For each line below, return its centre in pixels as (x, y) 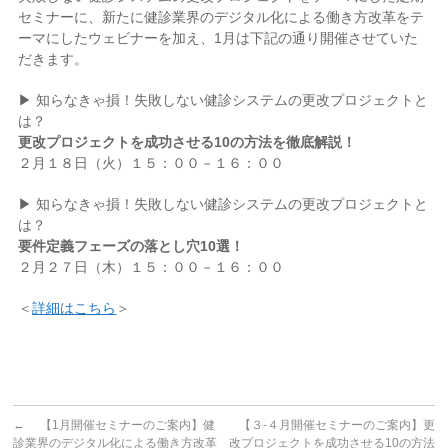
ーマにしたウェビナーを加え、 (116, 38)
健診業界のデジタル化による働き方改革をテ (284, 17)
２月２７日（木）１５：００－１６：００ (151, 267)
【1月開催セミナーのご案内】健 (120, 425)
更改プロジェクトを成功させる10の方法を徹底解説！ (187, 142)
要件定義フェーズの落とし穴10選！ (131, 246)
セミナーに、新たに (81, 17)
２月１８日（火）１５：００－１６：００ (151, 163)
